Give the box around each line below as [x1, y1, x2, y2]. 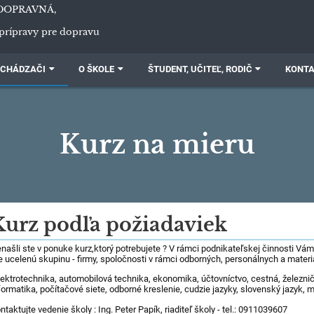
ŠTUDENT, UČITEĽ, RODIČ [147, 64, 252, 74]
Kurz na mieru [59, 129, 255, 161]
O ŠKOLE [78, 64, 115, 74]
